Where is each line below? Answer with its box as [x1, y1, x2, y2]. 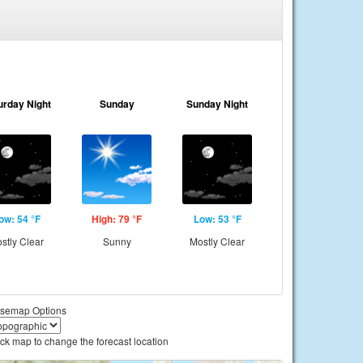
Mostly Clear [190, 234, 245, 248]
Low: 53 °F [193, 211, 241, 226]
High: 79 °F [92, 211, 142, 226]
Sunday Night [186, 96, 248, 111]
